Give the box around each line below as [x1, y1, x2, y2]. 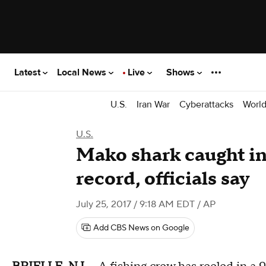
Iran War [137, 98, 170, 110]
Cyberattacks [179, 98, 233, 110]
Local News [57, 66, 109, 78]
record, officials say [76, 167, 249, 191]
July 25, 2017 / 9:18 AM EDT [76, 198, 195, 210]
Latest [14, 66, 43, 78]
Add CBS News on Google [93, 223, 189, 233]
